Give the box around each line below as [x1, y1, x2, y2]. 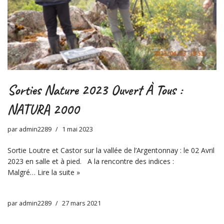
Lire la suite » [37, 167, 80, 177]
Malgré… [7, 167, 37, 177]
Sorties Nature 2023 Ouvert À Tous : [7, 81, 182, 99]
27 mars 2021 [62, 199, 101, 208]
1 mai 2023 [62, 125, 93, 134]
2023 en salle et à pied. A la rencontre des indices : [7, 156, 174, 166]
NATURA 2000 [7, 100, 79, 118]
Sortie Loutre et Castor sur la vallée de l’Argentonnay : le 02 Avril [7, 145, 214, 155]
